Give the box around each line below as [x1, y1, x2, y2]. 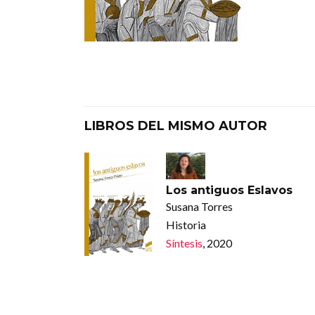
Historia [165, 217, 206, 231]
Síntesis [165, 236, 202, 250]
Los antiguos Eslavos [165, 183, 292, 197]
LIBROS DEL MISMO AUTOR [84, 118, 267, 134]
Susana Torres [165, 199, 233, 213]
